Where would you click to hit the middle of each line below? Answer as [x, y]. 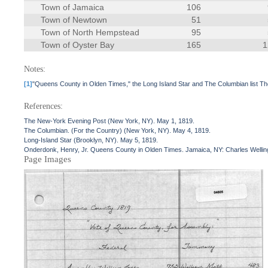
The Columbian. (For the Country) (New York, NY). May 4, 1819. [118, 130]
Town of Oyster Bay [78, 45]
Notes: [35, 69]
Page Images [48, 159]
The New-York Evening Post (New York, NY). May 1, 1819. [109, 121]
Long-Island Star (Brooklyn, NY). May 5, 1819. [91, 140]
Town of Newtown [74, 20]
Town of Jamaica [73, 7]
